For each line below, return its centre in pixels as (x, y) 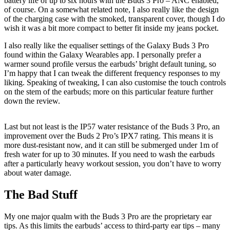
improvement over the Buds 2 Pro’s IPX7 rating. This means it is (109, 136)
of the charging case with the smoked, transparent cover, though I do (114, 19)
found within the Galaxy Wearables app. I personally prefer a (103, 55)
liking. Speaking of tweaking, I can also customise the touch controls (115, 82)
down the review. (32, 101)
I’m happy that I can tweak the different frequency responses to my (112, 73)
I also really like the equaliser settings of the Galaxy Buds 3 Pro (107, 45)
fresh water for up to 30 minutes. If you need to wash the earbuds (109, 154)
